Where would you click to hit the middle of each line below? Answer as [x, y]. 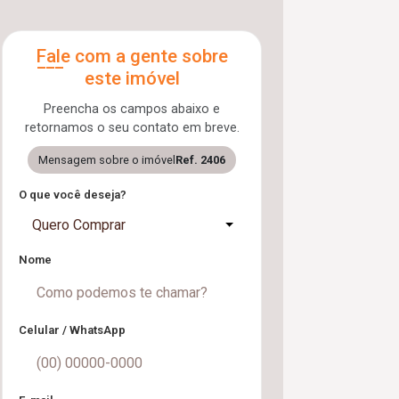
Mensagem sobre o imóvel [107, 160]
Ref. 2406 [200, 160]
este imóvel [132, 78]
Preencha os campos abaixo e [132, 109]
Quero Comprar [79, 225]
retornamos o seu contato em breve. [132, 128]
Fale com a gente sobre [132, 56]
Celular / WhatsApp [72, 330]
